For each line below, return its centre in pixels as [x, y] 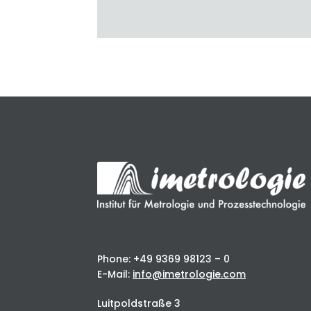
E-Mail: [115, 275]
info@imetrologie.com [190, 275]
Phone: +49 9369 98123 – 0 [164, 259]
